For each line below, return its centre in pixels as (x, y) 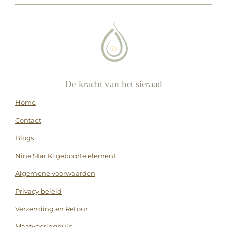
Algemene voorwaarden (55, 173)
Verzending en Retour (51, 209)
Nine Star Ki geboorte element (66, 155)
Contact (28, 120)
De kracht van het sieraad (113, 84)
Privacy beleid (39, 191)
